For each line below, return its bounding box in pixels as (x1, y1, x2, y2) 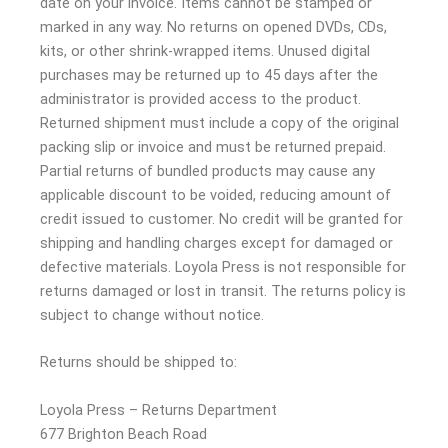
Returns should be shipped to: (40, 353, 237, 372)
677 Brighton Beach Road (40, 424, 207, 443)
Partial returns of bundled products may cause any (40, 162, 375, 181)
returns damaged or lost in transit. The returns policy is (40, 282, 406, 301)
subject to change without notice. (40, 306, 264, 325)
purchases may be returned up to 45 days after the (40, 66, 378, 85)
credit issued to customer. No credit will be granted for (40, 210, 403, 229)
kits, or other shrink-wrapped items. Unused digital (40, 42, 370, 61)
